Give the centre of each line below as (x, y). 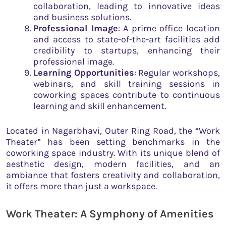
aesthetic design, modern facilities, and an (113, 164)
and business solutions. (82, 17)
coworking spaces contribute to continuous (127, 95)
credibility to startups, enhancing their (127, 50)
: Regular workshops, (177, 72)
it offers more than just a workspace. (81, 186)
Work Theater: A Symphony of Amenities (110, 214)
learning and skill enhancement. (100, 106)
